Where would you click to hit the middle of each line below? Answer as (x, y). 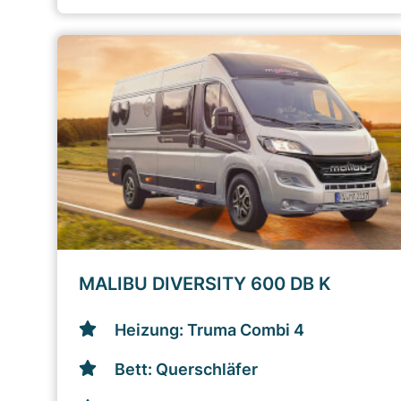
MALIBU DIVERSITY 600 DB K (205, 284)
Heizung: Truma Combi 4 (209, 330)
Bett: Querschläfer (186, 369)
